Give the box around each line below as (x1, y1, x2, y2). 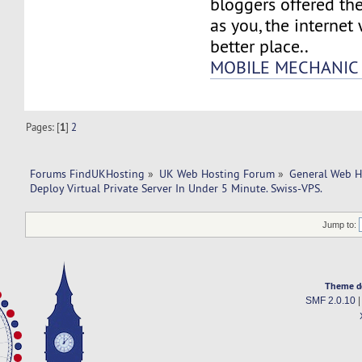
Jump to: (322, 219, 357, 229)
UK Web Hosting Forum (159, 166, 276, 181)
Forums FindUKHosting (29, 166, 145, 181)
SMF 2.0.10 (305, 295, 356, 305)
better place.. (210, 36, 309, 58)
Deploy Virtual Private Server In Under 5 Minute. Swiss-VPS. (29, 180, 322, 196)
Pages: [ (26, 120, 61, 134)
